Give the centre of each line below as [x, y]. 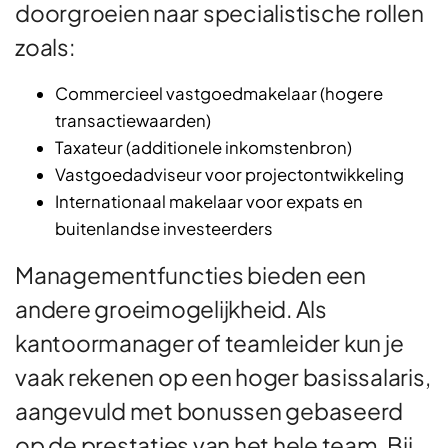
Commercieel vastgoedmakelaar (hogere [219, 94]
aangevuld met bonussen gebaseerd [209, 411]
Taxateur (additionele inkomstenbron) [203, 148]
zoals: [45, 47]
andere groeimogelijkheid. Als [171, 309]
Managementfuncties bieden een [190, 275]
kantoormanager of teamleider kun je [209, 343]
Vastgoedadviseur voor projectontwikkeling [229, 175]
